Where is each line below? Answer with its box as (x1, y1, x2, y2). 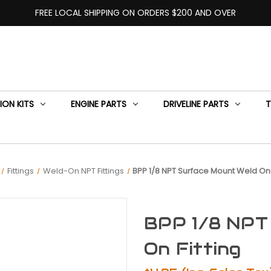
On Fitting (144, 237, 241, 260)
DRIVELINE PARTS (163, 97, 229, 110)
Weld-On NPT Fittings (42, 165, 124, 177)
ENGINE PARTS (70, 97, 126, 110)
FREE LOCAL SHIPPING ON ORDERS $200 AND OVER (34, 6, 236, 19)
